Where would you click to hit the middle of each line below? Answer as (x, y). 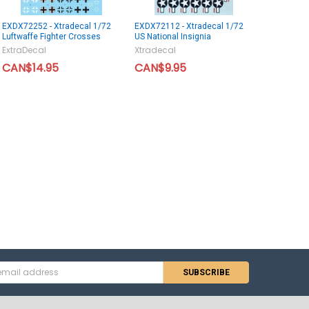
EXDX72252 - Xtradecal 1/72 (56, 26)
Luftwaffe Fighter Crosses (51, 36)
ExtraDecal (24, 50)
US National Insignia (172, 36)
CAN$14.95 (30, 68)
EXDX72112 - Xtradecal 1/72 (189, 26)
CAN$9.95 (160, 68)
